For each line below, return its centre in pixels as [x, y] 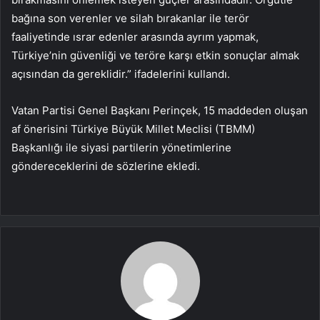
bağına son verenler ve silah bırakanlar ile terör [130, 19]
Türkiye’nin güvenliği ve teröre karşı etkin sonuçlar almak [155, 56]
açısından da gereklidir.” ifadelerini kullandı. [121, 74]
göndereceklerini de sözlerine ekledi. [106, 166]
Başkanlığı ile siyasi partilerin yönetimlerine [121, 148]
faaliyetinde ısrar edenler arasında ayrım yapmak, [135, 37]
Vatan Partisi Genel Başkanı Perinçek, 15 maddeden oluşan [160, 111]
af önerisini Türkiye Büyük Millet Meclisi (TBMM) [133, 129]
